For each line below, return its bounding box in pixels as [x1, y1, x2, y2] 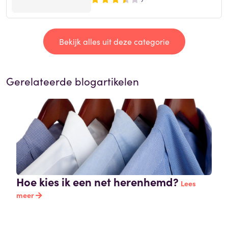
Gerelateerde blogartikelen [6, 73, 139, 89]
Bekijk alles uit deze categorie [59, 36, 169, 47]
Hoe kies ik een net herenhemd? [16, 174, 179, 190]
